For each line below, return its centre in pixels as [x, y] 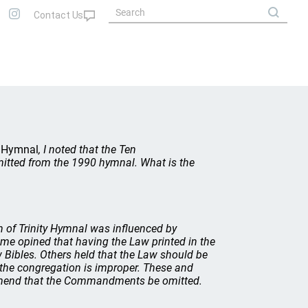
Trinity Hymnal [53, 228]
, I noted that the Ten [87, 149]
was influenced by [132, 228]
